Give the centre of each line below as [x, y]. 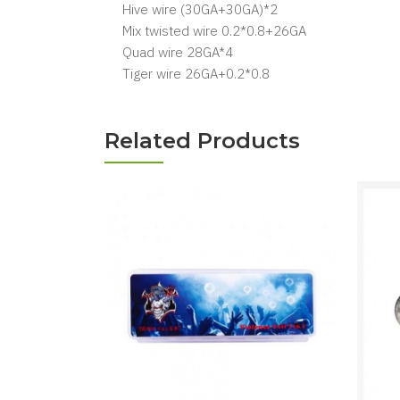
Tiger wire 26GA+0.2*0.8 [196, 74]
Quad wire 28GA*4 [178, 52]
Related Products [202, 141]
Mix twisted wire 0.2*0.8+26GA [214, 31]
